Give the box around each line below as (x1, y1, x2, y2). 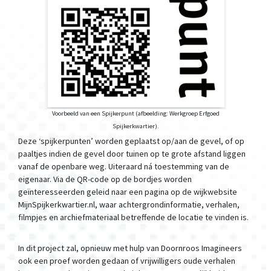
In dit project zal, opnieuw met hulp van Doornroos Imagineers (18, 243, 242, 253)
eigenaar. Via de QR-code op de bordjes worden (18, 174, 192, 184)
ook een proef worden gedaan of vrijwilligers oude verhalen (18, 255, 235, 266)
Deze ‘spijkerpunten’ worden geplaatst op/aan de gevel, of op (18, 135, 244, 146)
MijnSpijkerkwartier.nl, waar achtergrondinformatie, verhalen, (18, 199, 240, 210)
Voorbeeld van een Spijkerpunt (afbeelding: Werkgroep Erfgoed (51, 109, 220, 117)
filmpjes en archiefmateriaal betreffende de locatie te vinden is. (18, 212, 249, 223)
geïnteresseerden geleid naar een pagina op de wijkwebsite (18, 186, 237, 197)
